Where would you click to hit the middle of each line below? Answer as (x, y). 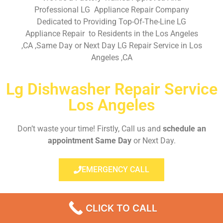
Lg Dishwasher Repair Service (111, 89)
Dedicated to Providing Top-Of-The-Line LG (111, 22)
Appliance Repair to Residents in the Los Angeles (111, 34)
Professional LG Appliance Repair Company (111, 10)
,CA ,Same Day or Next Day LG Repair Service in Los (111, 46)
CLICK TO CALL (121, 208)
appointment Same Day (89, 140)
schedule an (184, 128)
